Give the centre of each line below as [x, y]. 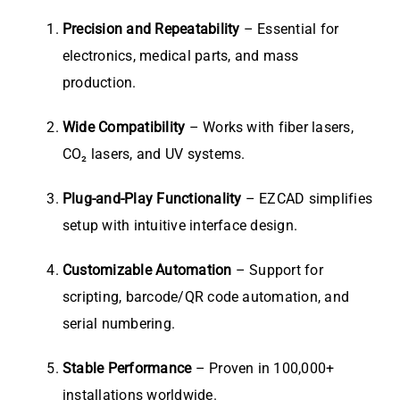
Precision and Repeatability [151, 29]
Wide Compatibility [124, 128]
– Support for [277, 271]
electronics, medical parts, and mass [181, 56]
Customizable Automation [147, 271]
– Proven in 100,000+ [263, 369]
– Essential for [289, 29]
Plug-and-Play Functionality [152, 199]
